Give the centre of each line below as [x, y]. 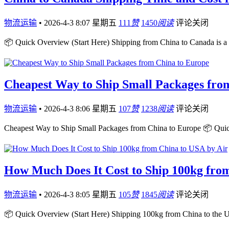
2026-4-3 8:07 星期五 [81, 23]
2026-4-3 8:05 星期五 [81, 194]
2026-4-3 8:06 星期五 [81, 109]
